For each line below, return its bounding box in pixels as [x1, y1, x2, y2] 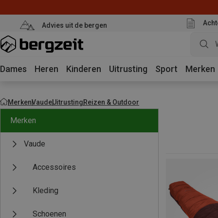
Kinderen [66, 64, 101, 74]
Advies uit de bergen [41, 21, 107, 29]
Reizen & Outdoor [83, 98, 139, 106]
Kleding [33, 186, 58, 195]
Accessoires [33, 163, 76, 172]
